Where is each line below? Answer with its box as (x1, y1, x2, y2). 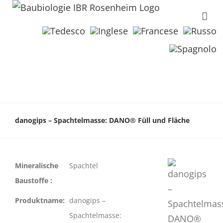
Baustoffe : (15, 176, 52, 185)
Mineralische (15, 161, 58, 170)
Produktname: (15, 196, 65, 205)
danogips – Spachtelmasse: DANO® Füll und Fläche (15, 115, 190, 125)
